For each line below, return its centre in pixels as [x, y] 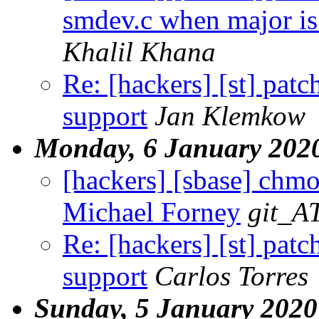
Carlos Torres [231, 276]
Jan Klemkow [230, 115]
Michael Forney [152, 211]
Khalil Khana [139, 51]
